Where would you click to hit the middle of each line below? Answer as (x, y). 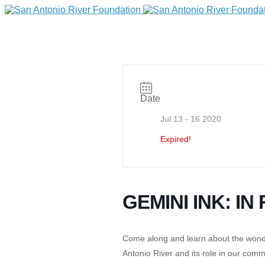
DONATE (27, 172)
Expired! (176, 139)
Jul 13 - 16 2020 (191, 119)
